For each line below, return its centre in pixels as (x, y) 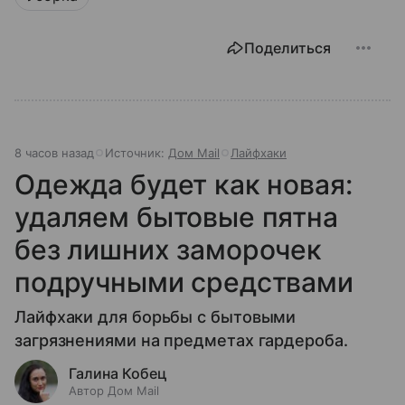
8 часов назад (54, 153)
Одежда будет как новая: (184, 185)
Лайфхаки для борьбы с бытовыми (155, 317)
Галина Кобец (118, 374)
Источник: (137, 153)
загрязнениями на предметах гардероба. (181, 341)
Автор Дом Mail (114, 391)
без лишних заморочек (169, 250)
